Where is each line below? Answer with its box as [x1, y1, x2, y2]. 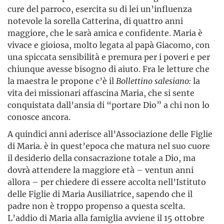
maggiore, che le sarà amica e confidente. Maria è [7, 27, 202, 38]
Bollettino [116, 75, 152, 86]
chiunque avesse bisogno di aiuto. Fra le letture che [7, 63, 209, 74]
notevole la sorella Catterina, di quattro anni [7, 15, 183, 26]
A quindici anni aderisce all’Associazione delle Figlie [7, 128, 212, 139]
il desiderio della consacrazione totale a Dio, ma [7, 152, 195, 163]
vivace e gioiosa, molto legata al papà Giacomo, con [7, 39, 210, 50]
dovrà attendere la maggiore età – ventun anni [7, 164, 193, 175]
